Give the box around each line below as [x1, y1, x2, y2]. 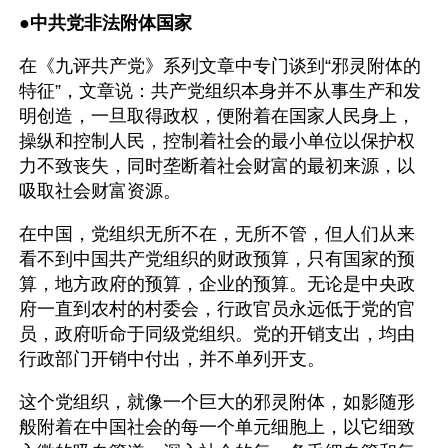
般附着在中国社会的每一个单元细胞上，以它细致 [19, 417, 415, 437]
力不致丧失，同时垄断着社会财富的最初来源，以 [19, 156, 415, 176]
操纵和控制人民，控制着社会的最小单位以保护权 [19, 131, 415, 151]
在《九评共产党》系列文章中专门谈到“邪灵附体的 [19, 56, 421, 76]
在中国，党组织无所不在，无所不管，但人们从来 [19, 224, 415, 244]
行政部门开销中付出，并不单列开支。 [19, 349, 325, 369]
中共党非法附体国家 [30, 13, 192, 33]
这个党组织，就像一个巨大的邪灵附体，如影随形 [19, 392, 415, 412]
